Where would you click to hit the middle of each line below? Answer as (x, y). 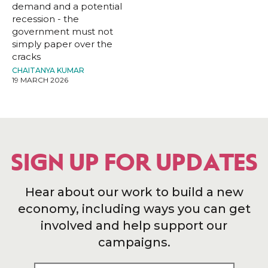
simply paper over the (62, 44)
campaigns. (134, 242)
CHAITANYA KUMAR (48, 70)
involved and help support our (134, 225)
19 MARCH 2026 (40, 80)
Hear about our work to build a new (134, 192)
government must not (63, 31)
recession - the (45, 19)
